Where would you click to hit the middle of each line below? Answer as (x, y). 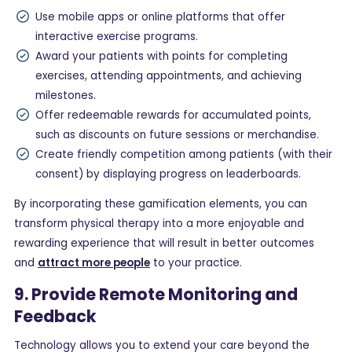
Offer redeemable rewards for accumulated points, (173, 115)
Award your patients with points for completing (161, 56)
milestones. (66, 95)
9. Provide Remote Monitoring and (156, 294)
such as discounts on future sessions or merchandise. (177, 134)
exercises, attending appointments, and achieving (169, 75)
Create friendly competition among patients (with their (184, 154)
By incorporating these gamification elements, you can (161, 204)
